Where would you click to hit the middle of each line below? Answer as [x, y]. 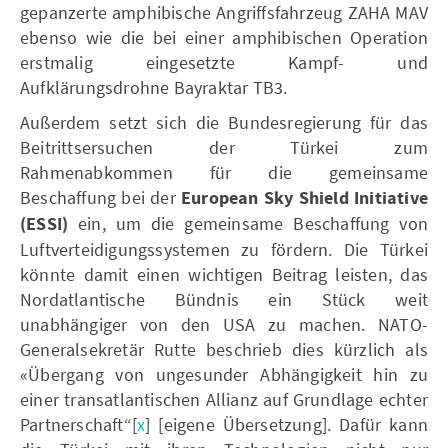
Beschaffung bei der [100, 197]
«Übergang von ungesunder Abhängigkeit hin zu [224, 374]
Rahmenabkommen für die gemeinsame [224, 172]
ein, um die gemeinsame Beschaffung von [253, 223]
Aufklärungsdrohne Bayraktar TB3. [154, 87]
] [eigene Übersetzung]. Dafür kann [286, 424]
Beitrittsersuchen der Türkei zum [224, 147]
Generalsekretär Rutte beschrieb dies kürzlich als [224, 349]
